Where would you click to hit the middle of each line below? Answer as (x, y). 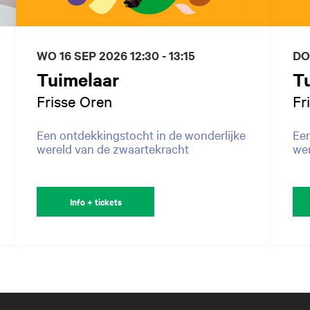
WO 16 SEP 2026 (84, 55)
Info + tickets (95, 201)
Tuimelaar (79, 79)
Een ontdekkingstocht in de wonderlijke (142, 134)
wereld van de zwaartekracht (113, 148)
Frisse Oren (75, 101)
